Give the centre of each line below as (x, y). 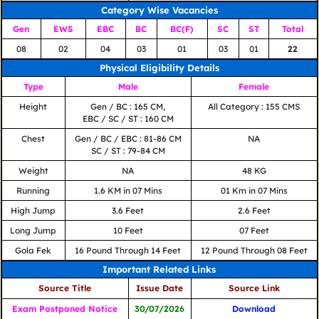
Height (33, 107)
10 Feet (128, 231)
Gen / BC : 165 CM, (128, 107)
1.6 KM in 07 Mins (128, 191)
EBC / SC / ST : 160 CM (128, 119)
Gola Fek (33, 251)
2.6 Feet (254, 211)
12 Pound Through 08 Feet (254, 251)
